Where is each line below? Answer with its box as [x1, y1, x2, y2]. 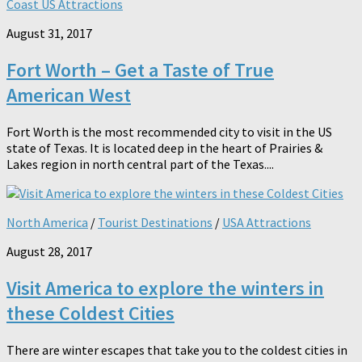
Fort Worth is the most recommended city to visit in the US [6, 123, 332, 140]
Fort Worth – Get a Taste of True [6, 57, 274, 82]
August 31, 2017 [6, 24, 92, 41]
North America [6, 213, 88, 230]
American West [6, 82, 131, 107]
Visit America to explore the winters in [6, 275, 324, 301]
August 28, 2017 [6, 242, 92, 259]
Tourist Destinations [98, 213, 213, 230]
